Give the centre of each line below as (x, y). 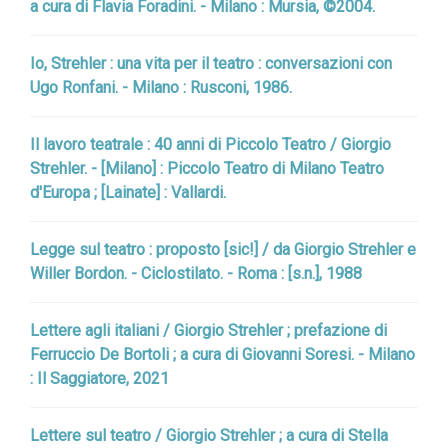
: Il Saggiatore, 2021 (99, 378)
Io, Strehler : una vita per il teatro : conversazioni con (211, 63)
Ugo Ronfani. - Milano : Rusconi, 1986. (161, 87)
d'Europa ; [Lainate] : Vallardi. (128, 192)
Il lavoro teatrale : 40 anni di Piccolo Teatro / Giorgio (210, 144)
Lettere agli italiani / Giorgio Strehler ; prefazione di (208, 330)
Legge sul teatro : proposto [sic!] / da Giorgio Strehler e (223, 249)
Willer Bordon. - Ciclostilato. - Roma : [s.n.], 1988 (196, 273)
